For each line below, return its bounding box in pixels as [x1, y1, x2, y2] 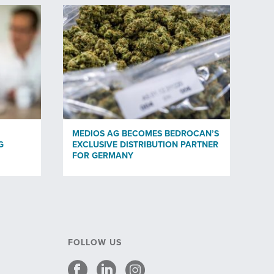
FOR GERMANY [72, 150, 133, 161]
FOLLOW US [67, 237, 122, 248]
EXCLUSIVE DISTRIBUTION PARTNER [72, 139, 218, 150]
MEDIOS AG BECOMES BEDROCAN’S [72, 128, 219, 139]
